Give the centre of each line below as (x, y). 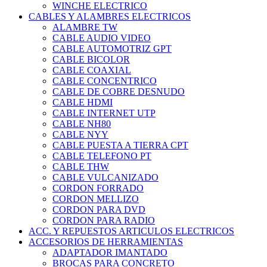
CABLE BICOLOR (91, 60)
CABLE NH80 (82, 124)
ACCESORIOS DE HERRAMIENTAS (106, 242)
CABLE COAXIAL (92, 70)
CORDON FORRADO (98, 188)
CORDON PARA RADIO (104, 221)
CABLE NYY (80, 135)
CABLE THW (81, 167)
